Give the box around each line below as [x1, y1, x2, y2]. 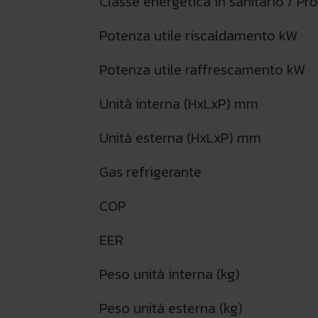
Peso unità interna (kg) [99, 263, 240, 285]
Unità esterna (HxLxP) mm [99, 127, 261, 149]
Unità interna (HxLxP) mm [99, 93, 258, 115]
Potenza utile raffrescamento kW [99, 59, 305, 81]
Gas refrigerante [99, 161, 202, 183]
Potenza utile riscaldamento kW [99, 25, 297, 47]
